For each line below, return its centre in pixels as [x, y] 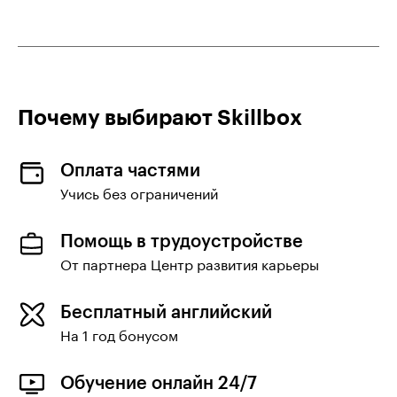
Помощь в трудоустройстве [182, 240]
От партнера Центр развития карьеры [190, 263]
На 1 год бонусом [119, 334]
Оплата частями [130, 169]
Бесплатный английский [166, 311]
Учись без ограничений [139, 192]
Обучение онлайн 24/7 [159, 382]
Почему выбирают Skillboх [160, 117]
